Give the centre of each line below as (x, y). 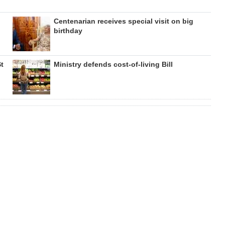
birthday (68, 30)
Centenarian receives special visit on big (123, 21)
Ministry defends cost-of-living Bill (113, 64)
